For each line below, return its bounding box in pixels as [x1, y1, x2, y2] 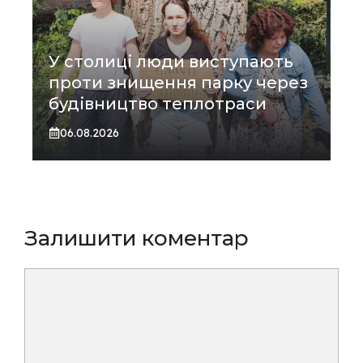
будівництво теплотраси [49, 93, 267, 113]
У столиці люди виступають [49, 51, 293, 71]
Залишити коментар [24, 224, 249, 251]
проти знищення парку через [49, 72, 308, 92]
